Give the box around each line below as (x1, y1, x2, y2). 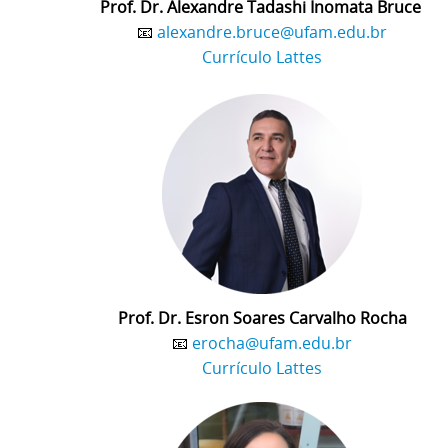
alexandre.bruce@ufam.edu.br (157, 20, 387, 43)
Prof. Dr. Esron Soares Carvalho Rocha (117, 306, 407, 329)
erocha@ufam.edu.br (192, 331, 352, 354)
